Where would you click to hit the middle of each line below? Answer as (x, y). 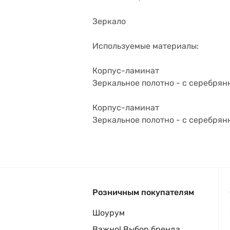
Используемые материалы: (146, 46)
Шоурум (109, 213)
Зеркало (109, 21)
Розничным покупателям (143, 192)
